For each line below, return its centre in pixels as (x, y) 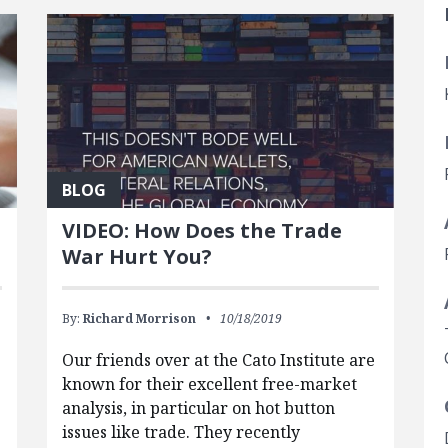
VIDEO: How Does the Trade (201, 231)
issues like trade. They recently (180, 432)
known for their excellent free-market (209, 384)
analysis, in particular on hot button (198, 408)
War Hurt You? (136, 257)
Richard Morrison (139, 319)
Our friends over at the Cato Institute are (218, 360)
